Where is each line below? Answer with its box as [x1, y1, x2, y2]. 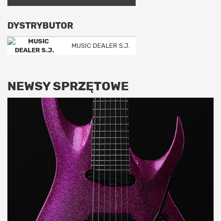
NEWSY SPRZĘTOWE [7, 79, 129, 93]
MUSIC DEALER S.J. [72, 42, 130, 49]
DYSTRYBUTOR [7, 20, 74, 31]
